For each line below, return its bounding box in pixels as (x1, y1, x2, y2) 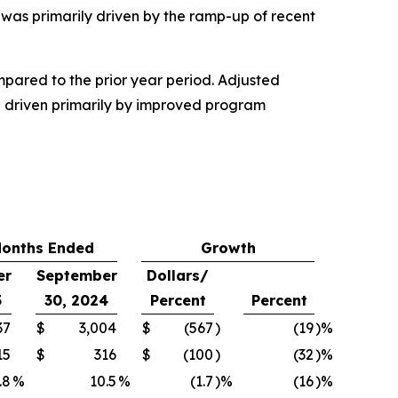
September (36, 267, 117, 284)
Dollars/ (147, 267, 209, 284)
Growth (200, 239, 256, 257)
